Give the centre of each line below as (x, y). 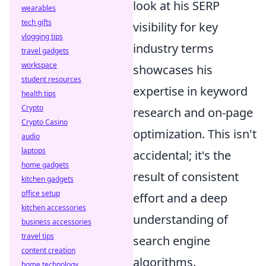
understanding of (180, 219)
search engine (172, 241)
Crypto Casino (45, 122)
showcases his (173, 70)
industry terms (173, 48)
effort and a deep (180, 198)
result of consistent (186, 177)
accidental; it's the (182, 155)
